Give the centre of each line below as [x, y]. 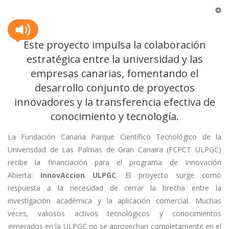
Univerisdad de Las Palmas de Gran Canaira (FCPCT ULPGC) [114, 149]
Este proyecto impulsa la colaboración [114, 45]
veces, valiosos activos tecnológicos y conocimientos [114, 213]
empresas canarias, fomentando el [114, 73]
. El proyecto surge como [169, 175]
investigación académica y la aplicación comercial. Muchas [114, 200]
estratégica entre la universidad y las [114, 59]
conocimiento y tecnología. [114, 116]
